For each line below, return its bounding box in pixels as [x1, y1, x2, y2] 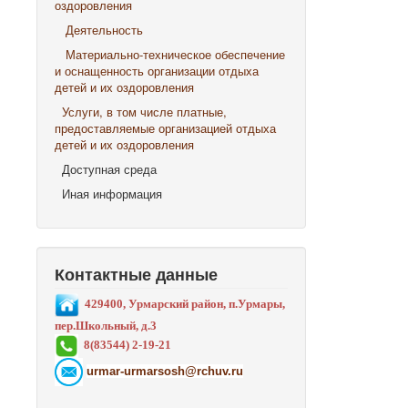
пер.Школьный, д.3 [55, 319, 157, 333]
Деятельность [66, 21, 143, 38]
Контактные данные [55, 263, 218, 285]
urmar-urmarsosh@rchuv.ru [87, 364, 243, 379]
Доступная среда [55, 160, 157, 178]
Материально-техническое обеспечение [66, 46, 285, 63]
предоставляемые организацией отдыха [55, 119, 276, 137]
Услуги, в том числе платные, [62, 103, 227, 120]
